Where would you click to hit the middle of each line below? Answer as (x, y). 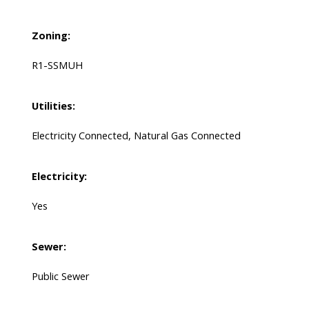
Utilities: (53, 106)
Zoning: (51, 36)
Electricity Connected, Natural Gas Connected (136, 136)
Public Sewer (60, 276)
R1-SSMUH (57, 65)
